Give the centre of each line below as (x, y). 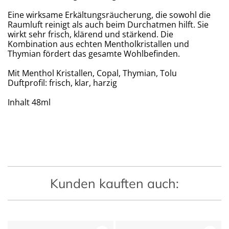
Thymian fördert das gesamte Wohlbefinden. (94, 54)
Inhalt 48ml (29, 102)
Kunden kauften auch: (114, 183)
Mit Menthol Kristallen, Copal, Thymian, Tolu (92, 73)
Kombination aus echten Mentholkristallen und (98, 44)
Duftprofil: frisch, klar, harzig (62, 83)
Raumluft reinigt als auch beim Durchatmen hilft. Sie (108, 25)
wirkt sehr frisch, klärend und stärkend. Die (90, 34)
